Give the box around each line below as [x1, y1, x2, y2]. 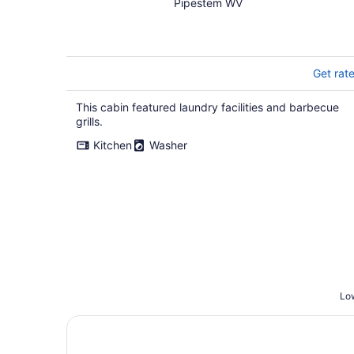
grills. [76, 115, 103, 128]
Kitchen [93, 138, 132, 152]
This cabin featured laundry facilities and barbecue [76, 100, 339, 114]
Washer [149, 138, 187, 152]
